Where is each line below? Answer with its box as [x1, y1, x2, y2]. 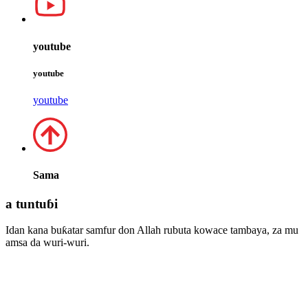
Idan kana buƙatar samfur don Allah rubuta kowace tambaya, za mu [5, 224, 298, 236]
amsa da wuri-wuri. [5, 236, 89, 249]
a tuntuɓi [5, 196, 58, 211]
